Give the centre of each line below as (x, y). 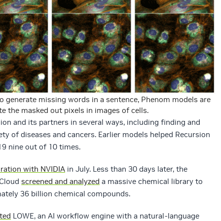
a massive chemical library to (151, 182)
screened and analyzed (60, 182)
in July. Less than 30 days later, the (126, 169)
